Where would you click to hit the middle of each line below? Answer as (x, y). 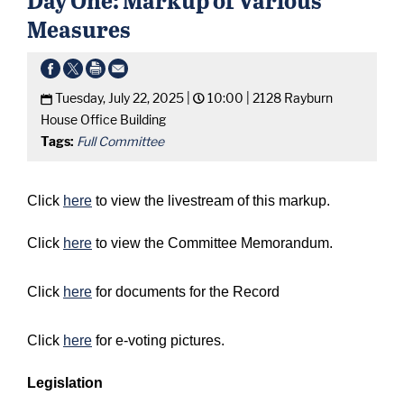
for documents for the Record (186, 292)
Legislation (65, 383)
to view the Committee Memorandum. (214, 243)
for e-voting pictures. (158, 340)
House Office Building (103, 119)
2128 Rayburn (293, 98)
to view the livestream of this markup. (211, 201)
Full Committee (120, 141)
